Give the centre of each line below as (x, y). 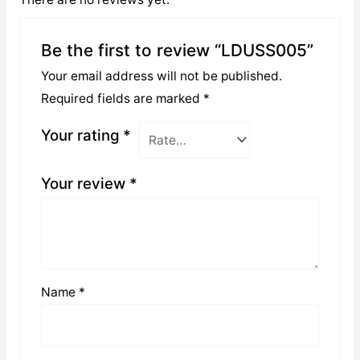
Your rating (82, 135)
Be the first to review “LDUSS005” (177, 50)
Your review (85, 184)
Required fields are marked (122, 98)
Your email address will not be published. (161, 76)
